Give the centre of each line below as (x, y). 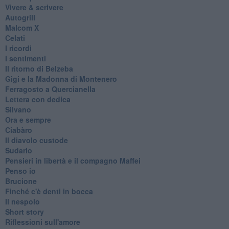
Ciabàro (18, 130)
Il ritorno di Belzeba (39, 68)
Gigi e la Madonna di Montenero (61, 78)
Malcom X (22, 27)
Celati (15, 38)
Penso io (20, 170)
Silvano (18, 109)
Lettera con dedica (38, 99)
